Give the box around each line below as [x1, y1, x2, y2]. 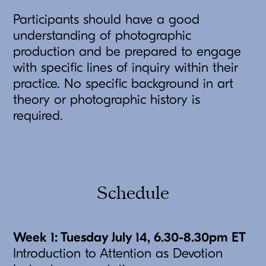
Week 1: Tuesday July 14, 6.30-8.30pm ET [13, 230, 246, 246]
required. [13, 108, 64, 124]
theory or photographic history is [13, 92, 201, 108]
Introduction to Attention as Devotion [13, 246, 223, 262]
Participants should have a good [13, 12, 200, 28]
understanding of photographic [13, 28, 192, 44]
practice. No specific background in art [13, 76, 234, 92]
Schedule [97, 183, 169, 204]
